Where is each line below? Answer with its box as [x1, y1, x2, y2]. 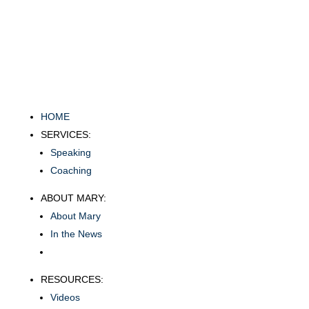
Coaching [50, 165, 92, 177]
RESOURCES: [40, 274, 103, 286]
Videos [50, 292, 80, 303]
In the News [50, 228, 102, 240]
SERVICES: [40, 129, 91, 141]
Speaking [50, 147, 91, 159]
